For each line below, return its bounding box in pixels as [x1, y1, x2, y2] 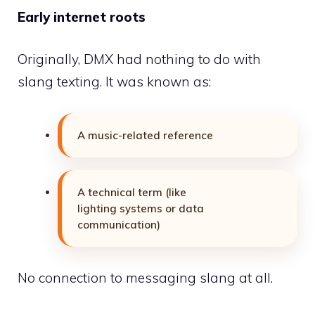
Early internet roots [18, 8, 146, 25]
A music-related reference [77, 128, 213, 142]
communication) [77, 217, 160, 231]
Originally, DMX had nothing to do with [18, 51, 261, 68]
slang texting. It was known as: [18, 73, 211, 91]
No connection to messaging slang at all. [18, 269, 273, 287]
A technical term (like [77, 185, 186, 199]
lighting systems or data [77, 201, 204, 215]
